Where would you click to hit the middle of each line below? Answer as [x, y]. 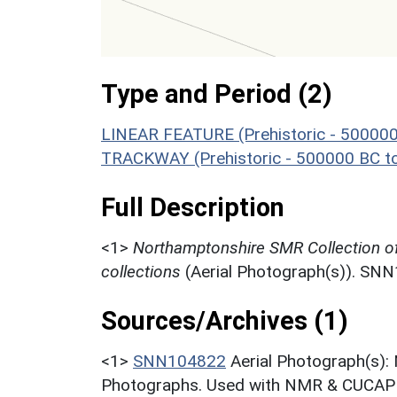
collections [141, 271]
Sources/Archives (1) [225, 320]
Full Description [193, 207]
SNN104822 [179, 361]
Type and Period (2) [217, 93]
